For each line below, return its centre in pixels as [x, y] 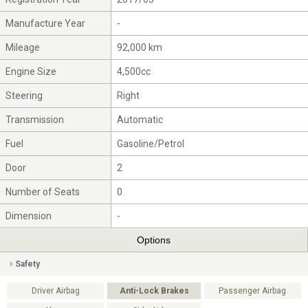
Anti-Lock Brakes [154, 290]
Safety [27, 264]
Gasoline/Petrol [151, 143]
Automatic [140, 119]
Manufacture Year [46, 23]
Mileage [23, 47]
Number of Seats [43, 191]
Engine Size [31, 71]
